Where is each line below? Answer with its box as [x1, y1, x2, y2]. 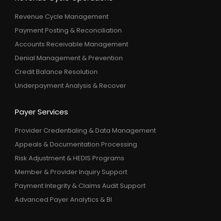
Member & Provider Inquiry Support [15, 167, 127, 177]
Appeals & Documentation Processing [15, 140, 137, 149]
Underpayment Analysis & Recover [15, 81, 126, 90]
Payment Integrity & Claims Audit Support [15, 181, 146, 190]
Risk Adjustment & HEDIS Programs [15, 153, 124, 163]
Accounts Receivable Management [15, 39, 128, 49]
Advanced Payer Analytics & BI [15, 195, 112, 204]
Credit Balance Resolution [15, 67, 98, 76]
